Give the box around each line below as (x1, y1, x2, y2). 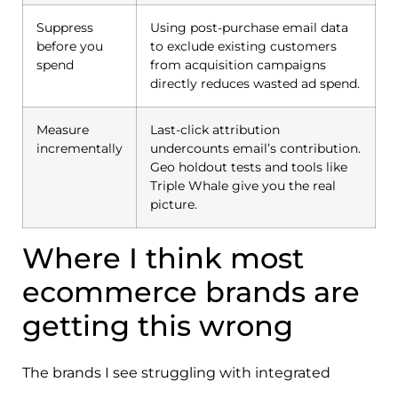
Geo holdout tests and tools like (150, 158, 347, 175)
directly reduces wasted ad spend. (150, 75, 360, 92)
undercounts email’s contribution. (150, 139, 361, 156)
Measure (36, 121, 89, 138)
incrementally (36, 139, 123, 156)
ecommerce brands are (22, 274, 360, 309)
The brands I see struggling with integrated (22, 363, 330, 381)
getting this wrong (22, 307, 293, 343)
